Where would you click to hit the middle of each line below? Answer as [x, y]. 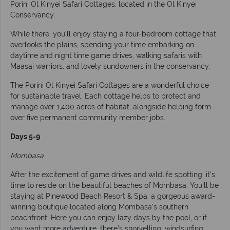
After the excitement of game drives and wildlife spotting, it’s [113, 174]
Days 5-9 [25, 136]
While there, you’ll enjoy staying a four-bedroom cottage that [113, 34]
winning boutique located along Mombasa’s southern [99, 207]
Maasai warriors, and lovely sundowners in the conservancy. [110, 66]
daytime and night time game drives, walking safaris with [106, 55]
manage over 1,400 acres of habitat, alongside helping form [111, 107]
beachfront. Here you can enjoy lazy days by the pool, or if [109, 217]
